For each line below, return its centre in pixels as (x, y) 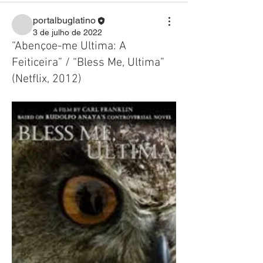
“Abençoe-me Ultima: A (69, 46)
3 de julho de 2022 (68, 32)
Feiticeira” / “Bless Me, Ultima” (88, 63)
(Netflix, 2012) (47, 79)
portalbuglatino (64, 20)
